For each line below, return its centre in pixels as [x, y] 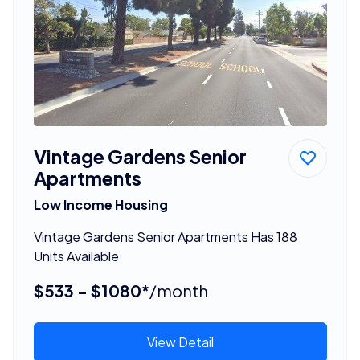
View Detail [180, 342]
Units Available [76, 256]
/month [178, 290]
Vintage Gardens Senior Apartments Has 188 [165, 236]
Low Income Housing [100, 204]
